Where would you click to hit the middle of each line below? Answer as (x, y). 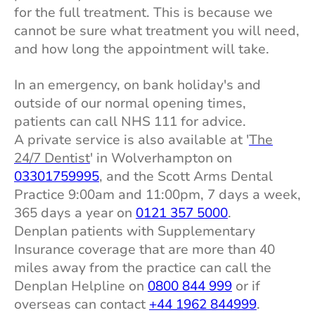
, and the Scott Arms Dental (186, 177)
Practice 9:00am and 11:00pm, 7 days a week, (157, 195)
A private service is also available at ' (131, 140)
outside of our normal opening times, (130, 104)
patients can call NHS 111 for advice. (130, 122)
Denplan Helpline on (81, 287)
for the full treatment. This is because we (143, 13)
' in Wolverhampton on (161, 159)
